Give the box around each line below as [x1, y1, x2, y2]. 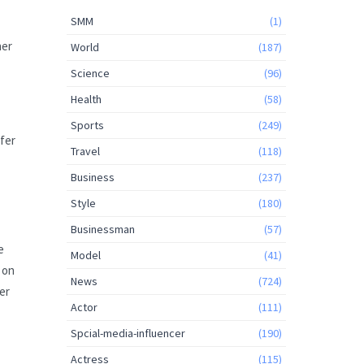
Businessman [71, 222, 135, 237]
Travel [71, 144, 100, 159]
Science [71, 66, 110, 81]
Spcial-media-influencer [71, 326, 185, 341]
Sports [71, 118, 104, 133]
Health [71, 92, 102, 107]
